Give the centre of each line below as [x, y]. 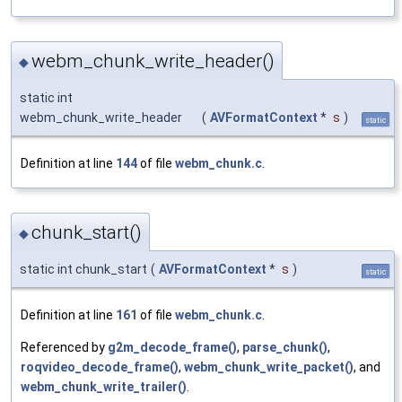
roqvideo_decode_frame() [100, 367]
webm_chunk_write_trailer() [104, 387]
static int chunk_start [83, 270]
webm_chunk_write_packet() [269, 367]
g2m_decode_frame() [172, 348]
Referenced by [64, 348]
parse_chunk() [285, 348]
